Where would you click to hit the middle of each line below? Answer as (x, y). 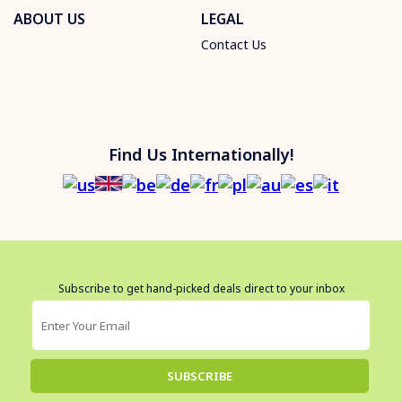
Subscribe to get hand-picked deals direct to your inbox (201, 289)
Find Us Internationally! (201, 155)
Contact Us (234, 45)
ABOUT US (49, 19)
